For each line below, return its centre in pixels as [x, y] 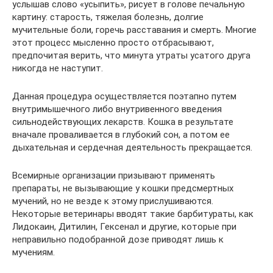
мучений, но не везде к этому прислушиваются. [113, 201]
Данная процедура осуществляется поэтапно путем [124, 97]
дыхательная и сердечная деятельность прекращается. [132, 148]
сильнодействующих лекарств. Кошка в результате [123, 122]
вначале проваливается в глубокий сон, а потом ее [121, 135]
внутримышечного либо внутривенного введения [117, 109]
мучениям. [34, 253]
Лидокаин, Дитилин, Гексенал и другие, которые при [124, 227]
